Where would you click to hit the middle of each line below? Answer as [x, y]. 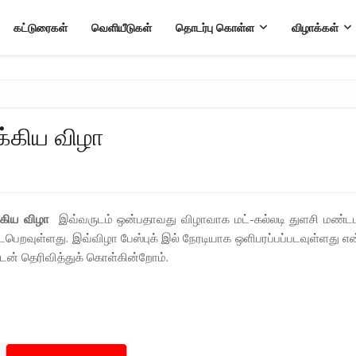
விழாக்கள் [315, 27]
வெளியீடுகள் [121, 27]
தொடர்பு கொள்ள [215, 27]
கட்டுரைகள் [40, 27]
